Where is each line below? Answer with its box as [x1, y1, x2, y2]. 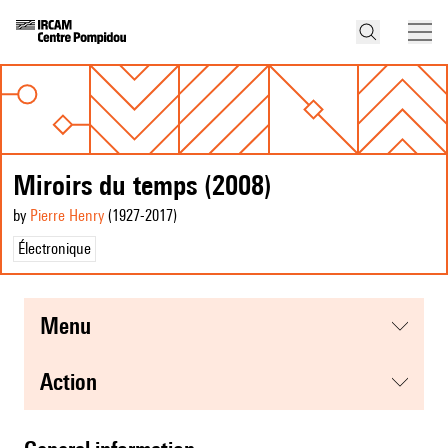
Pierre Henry [30, 206, 104, 226]
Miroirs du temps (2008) [13, 168, 272, 202]
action [53, 368, 97, 396]
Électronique [18, 239, 91, 259]
